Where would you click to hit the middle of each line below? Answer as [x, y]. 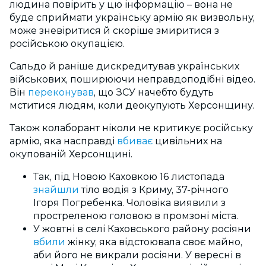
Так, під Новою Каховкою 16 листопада [129, 176]
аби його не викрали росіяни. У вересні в [137, 255]
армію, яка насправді [63, 141]
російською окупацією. [68, 43]
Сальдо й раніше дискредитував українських [124, 66]
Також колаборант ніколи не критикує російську [131, 128]
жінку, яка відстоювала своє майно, [155, 242]
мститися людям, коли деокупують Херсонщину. [133, 105]
